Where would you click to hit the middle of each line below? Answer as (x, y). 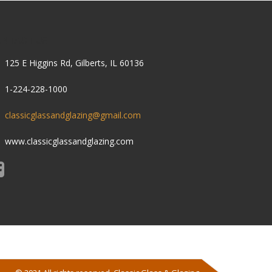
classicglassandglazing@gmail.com (73, 115)
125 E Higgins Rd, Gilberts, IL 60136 (73, 63)
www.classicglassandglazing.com (68, 141)
